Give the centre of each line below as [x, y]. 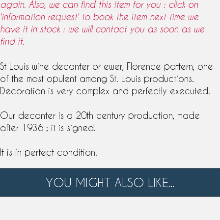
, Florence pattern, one [168, 66]
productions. [167, 78]
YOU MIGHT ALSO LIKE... [110, 182]
